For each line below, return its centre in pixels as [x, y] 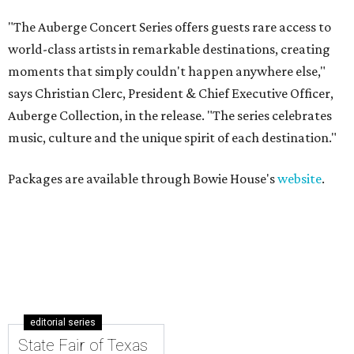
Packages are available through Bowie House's [143, 179]
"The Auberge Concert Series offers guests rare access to [169, 27]
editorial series [63, 322]
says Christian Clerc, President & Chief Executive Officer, [171, 93]
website [299, 179]
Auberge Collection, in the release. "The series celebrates [170, 115]
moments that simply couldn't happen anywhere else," [167, 71]
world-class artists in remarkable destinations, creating [169, 49]
